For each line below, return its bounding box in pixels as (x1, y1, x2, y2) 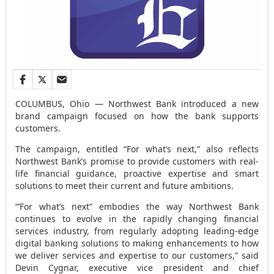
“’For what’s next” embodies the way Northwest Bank (15, 200, 259, 212)
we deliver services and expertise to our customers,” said (15, 249, 259, 261)
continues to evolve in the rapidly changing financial (15, 212, 259, 224)
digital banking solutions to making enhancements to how (15, 237, 259, 249)
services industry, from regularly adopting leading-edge (15, 224, 259, 237)
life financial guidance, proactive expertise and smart (15, 167, 259, 179)
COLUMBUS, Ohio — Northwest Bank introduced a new (15, 97, 259, 109)
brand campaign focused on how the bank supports (15, 109, 259, 122)
